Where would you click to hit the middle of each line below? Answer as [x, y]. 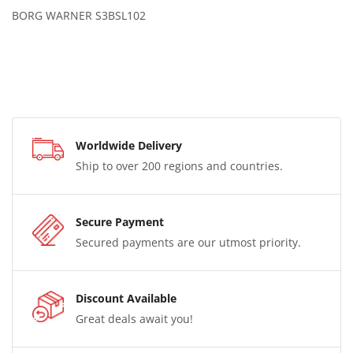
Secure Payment [120, 222]
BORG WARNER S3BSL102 [79, 15]
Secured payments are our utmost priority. [188, 243]
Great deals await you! [134, 319]
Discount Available [126, 299]
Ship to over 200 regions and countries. [179, 166]
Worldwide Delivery [129, 146]
